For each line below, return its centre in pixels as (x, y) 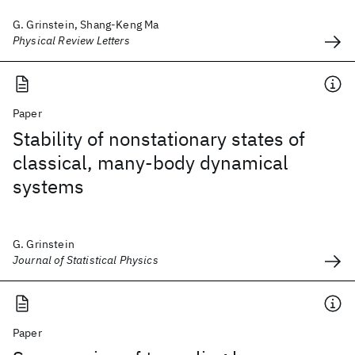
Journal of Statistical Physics (86, 260)
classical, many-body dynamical (151, 162)
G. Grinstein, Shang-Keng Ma (86, 25)
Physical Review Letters (71, 40)
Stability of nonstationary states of (159, 139)
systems (48, 186)
